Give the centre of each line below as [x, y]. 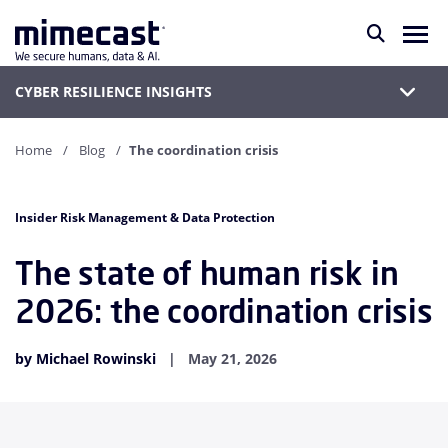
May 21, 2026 [232, 358]
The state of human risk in [207, 273]
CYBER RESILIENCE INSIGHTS [113, 91]
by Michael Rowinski [85, 358]
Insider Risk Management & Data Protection [145, 217]
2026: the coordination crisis [224, 311]
